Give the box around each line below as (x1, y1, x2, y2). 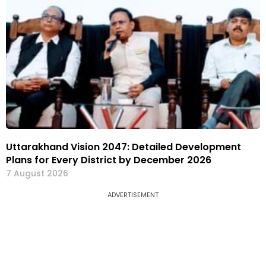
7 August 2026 (6, 167, 68, 179)
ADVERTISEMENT (107, 189, 159, 199)
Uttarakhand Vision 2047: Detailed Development (6, 140, 241, 154)
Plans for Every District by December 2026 (6, 153, 211, 167)
